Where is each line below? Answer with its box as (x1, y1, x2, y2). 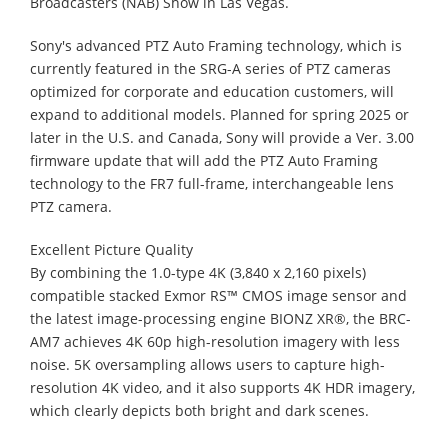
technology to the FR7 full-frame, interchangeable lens (30, 173, 394, 193)
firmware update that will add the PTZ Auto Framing (30, 150, 378, 170)
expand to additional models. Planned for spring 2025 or (30, 104, 409, 124)
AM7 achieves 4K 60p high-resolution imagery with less (30, 331, 400, 351)
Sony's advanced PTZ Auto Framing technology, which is (30, 35, 402, 55)
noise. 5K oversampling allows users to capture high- (30, 354, 385, 374)
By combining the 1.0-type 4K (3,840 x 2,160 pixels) (30, 262, 366, 282)
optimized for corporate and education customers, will (30, 81, 394, 101)
